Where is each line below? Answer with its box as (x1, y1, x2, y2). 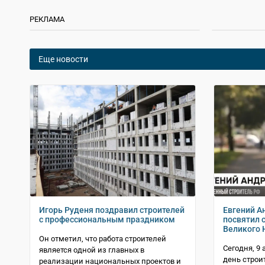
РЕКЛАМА (30, 14, 64, 24)
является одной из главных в (39, 245, 144, 255)
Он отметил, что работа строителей (39, 234, 166, 244)
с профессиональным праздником (39, 215, 175, 225)
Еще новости (38, 54, 88, 64)
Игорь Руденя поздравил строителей (39, 205, 185, 215)
